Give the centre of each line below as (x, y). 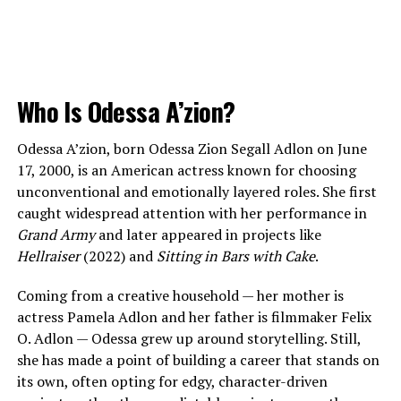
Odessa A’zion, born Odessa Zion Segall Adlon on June (192, 149)
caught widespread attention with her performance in (192, 213)
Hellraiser (48, 256)
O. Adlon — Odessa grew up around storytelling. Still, (188, 339)
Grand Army (55, 235)
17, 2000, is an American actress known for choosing (186, 171)
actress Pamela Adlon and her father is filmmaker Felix (194, 317)
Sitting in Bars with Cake (235, 256)
